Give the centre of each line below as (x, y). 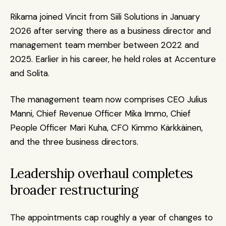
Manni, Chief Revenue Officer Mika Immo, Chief (100, 114)
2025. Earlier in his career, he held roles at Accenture (113, 59)
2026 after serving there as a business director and (110, 31)
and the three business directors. (74, 142)
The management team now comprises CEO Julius (109, 99)
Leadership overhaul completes (102, 173)
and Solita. (30, 73)
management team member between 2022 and (104, 45)
